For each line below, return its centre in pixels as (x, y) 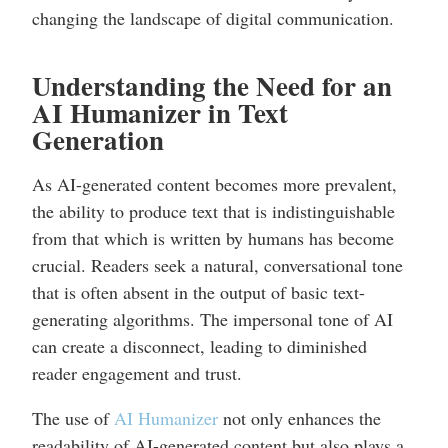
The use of (73, 418)
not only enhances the (299, 418)
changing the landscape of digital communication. (213, 18)
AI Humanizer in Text (160, 113)
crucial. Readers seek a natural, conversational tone (217, 265)
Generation (98, 140)
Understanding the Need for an (212, 86)
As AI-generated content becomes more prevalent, (214, 184)
